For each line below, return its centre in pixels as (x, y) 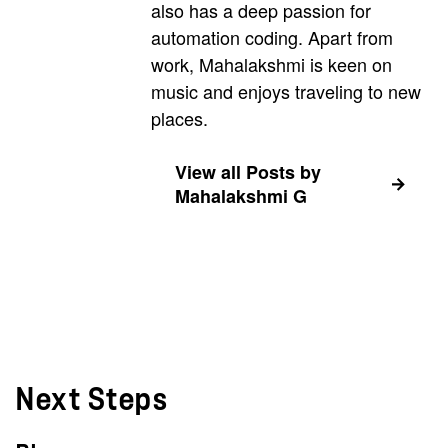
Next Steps (92, 400)
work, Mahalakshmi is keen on (271, 64)
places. (179, 118)
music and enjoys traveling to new (286, 91)
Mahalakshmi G (241, 196)
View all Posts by (248, 172)
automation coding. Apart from (272, 37)
